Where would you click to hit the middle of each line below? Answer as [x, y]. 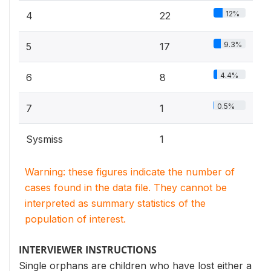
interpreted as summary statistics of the [115, 203]
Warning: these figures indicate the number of [130, 172]
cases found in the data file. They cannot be [126, 188]
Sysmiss [44, 139]
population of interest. [75, 219]
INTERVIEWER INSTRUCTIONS [88, 250]
